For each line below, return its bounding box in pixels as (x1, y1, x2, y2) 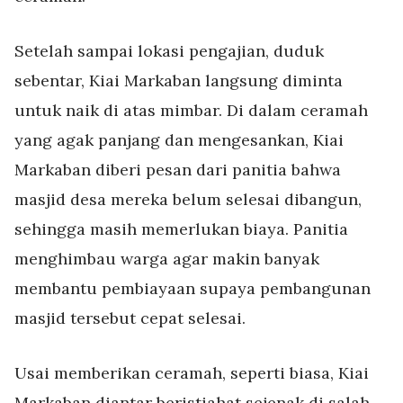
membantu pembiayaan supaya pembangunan (14, 278, 371, 299)
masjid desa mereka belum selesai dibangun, (14, 189, 362, 210)
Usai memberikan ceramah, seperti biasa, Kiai (14, 363, 369, 383)
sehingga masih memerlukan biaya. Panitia (14, 219, 348, 239)
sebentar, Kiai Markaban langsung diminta (14, 70, 343, 91)
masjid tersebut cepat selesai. (14, 308, 246, 328)
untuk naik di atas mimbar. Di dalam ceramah (14, 100, 368, 121)
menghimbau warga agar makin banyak (14, 248, 319, 269)
